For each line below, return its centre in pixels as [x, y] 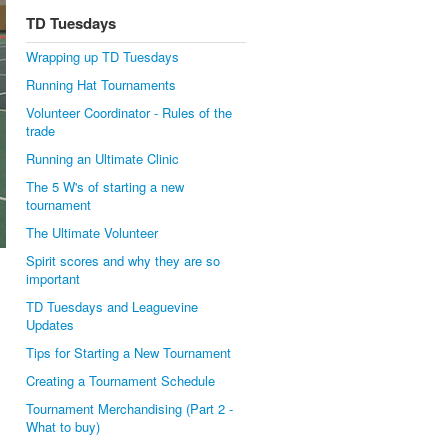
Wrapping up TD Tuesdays [102, 56]
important [53, 278]
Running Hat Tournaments [101, 84]
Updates [50, 324]
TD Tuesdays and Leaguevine [112, 306]
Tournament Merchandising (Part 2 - [129, 408]
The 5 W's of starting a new [105, 186]
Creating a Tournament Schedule [120, 380]
